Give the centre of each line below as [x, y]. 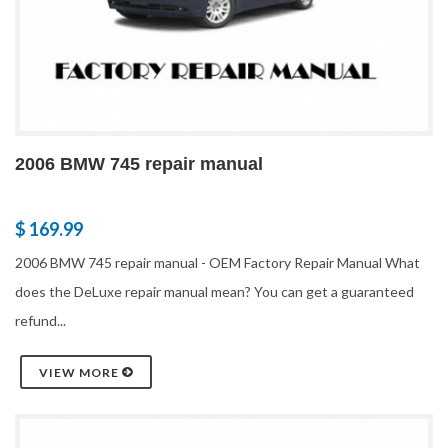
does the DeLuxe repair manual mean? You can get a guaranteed [214, 292]
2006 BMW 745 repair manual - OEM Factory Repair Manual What [217, 263]
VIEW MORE [80, 373]
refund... [40, 321]
